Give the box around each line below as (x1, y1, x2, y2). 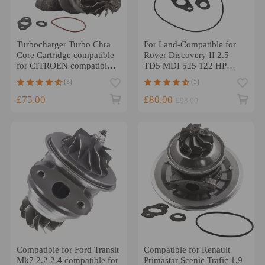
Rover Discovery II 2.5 (143, 50, 229, 60)
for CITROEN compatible (16, 60, 111, 70)
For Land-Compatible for (143, 39, 236, 49)
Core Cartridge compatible (16, 50, 114, 60)
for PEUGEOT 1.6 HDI (16, 71, 102, 81)
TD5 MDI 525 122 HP (143, 60, 227, 70)
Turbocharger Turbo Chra (16, 39, 111, 49)
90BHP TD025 (16, 82, 72, 92)
